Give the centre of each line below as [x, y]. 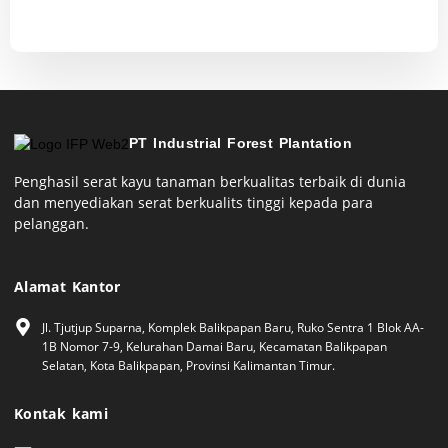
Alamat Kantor [67, 286]
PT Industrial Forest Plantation [240, 142]
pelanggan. [51, 223]
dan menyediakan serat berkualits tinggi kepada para [193, 202]
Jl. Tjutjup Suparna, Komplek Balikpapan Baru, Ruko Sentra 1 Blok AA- [232, 327]
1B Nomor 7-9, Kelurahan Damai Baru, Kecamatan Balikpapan [214, 346]
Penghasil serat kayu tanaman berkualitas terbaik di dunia [210, 181]
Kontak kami [61, 413]
